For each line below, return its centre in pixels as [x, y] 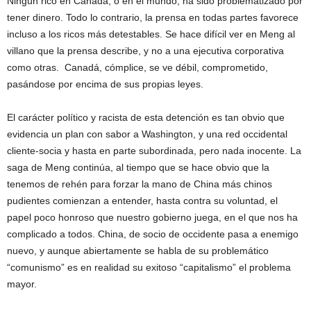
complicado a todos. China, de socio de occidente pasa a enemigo [153, 234]
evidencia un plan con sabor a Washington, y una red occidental [147, 134]
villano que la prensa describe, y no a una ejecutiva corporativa [145, 51]
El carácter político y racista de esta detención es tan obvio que [146, 117]
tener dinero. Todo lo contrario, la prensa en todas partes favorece [153, 17]
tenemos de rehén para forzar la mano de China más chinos [140, 184]
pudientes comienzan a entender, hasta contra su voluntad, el [142, 201]
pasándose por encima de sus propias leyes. [105, 84]
